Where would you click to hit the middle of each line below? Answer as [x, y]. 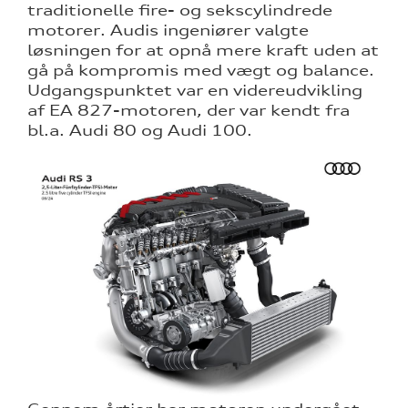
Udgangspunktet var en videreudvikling [195, 90]
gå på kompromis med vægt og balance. [201, 70]
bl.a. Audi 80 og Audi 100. [140, 130]
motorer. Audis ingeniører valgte [168, 30]
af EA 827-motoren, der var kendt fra [189, 110]
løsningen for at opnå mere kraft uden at [203, 50]
